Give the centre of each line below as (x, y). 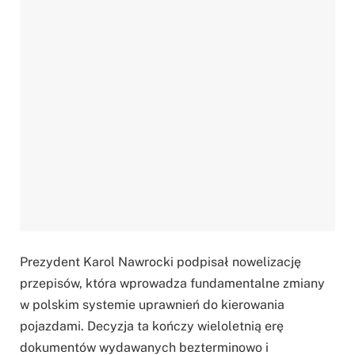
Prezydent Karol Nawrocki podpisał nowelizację (160, 262)
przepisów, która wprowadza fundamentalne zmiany (172, 284)
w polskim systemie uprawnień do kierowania (152, 305)
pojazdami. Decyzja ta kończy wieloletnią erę (152, 326)
